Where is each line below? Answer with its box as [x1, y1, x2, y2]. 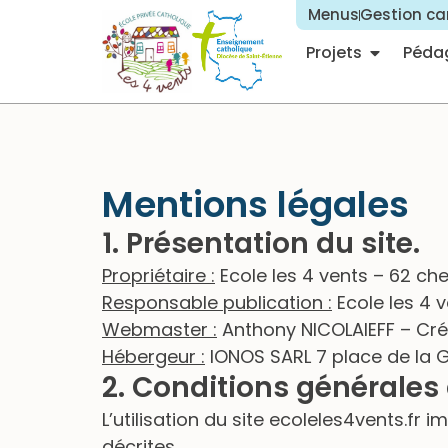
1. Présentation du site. [102, 223, 420, 263]
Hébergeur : [102, 343, 205, 369]
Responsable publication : [102, 289, 332, 315]
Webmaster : [102, 316, 217, 342]
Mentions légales [102, 178, 409, 230]
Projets [305, 41, 362, 64]
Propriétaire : [102, 262, 215, 288]
